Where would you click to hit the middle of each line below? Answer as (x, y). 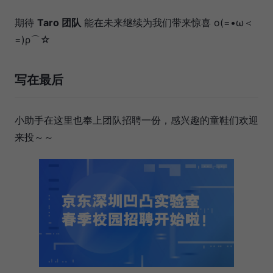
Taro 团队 (59, 22)
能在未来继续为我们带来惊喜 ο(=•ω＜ (167, 22)
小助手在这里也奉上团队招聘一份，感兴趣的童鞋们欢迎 (136, 120)
